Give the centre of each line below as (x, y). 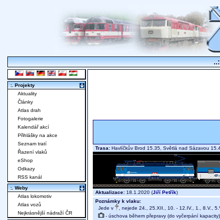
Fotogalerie (30, 119)
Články (25, 102)
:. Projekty (23, 85)
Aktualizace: (110, 192)
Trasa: (103, 148)
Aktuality (27, 94)
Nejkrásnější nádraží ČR (45, 213)
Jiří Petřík (165, 192)
